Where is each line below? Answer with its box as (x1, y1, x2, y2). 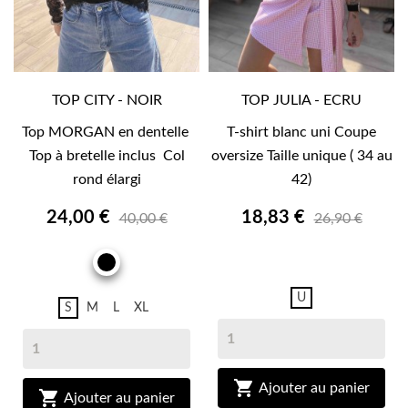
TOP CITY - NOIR (51, 93, 162, 108)
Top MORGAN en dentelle (21, 125, 192, 140)
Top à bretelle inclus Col (28, 148, 185, 164)
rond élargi (72, 172, 141, 188)
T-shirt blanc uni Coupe (227, 125, 376, 140)
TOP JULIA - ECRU (241, 93, 362, 108)
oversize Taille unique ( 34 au (210, 148, 393, 164)
